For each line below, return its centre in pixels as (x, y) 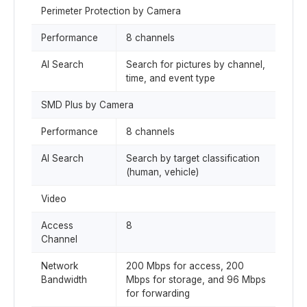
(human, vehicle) (162, 172)
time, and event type (171, 78)
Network (60, 266)
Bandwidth (64, 280)
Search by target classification (193, 158)
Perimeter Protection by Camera (111, 11)
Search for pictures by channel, (196, 64)
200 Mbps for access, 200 (185, 266)
